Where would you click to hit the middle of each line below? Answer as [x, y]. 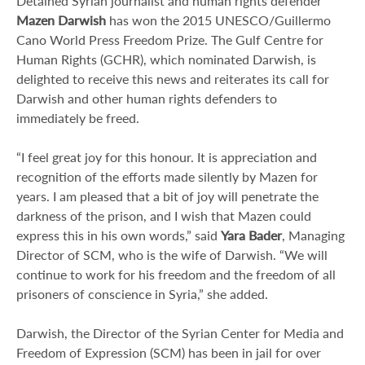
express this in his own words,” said [119, 235]
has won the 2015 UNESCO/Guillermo [218, 20]
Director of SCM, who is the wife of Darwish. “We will [172, 255]
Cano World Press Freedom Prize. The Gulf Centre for [170, 40]
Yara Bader [251, 235]
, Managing [313, 235]
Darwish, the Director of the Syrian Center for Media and [180, 333]
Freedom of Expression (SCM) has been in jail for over [169, 353]
